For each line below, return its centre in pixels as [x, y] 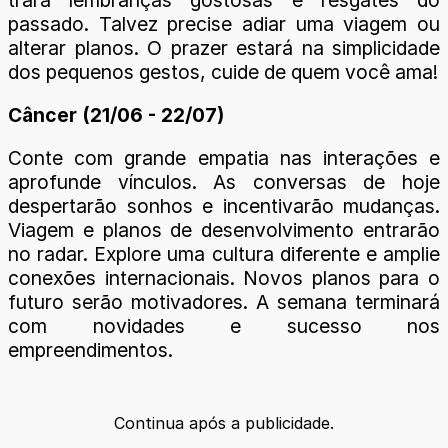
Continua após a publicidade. [224, 423]
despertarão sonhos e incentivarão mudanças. [224, 206]
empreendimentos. [90, 350]
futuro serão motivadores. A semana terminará [224, 302]
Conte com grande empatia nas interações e [224, 158]
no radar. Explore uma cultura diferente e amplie [224, 254]
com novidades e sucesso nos [224, 326]
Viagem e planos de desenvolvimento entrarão [224, 230]
